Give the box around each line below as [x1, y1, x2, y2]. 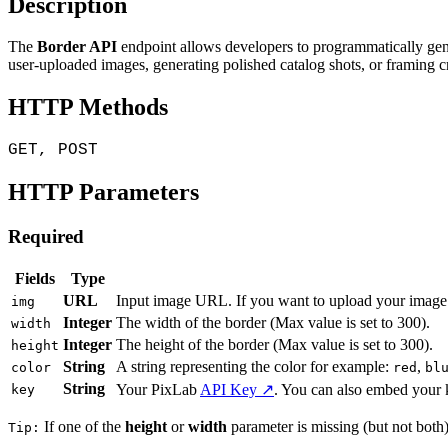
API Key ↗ [200, 380, 274, 398]
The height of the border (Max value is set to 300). [116, 335, 433, 353]
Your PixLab [116, 380, 200, 398]
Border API [37, 38, 117, 56]
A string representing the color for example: [116, 357, 393, 375]
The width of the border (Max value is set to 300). [116, 313, 430, 331]
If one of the [40, 417, 125, 435]
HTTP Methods [8, 94, 168, 121]
